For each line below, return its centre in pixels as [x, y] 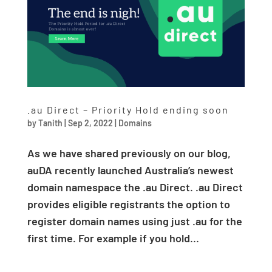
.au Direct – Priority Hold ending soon [128, 110]
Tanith [50, 123]
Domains [135, 123]
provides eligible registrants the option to [128, 204]
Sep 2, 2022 [90, 123]
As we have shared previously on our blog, [129, 153]
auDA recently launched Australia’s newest [130, 170]
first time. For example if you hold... [113, 238]
